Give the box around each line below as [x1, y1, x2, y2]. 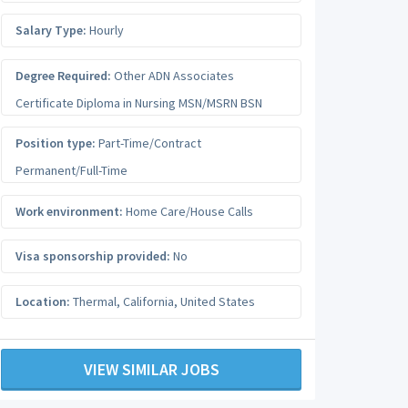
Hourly [87, 22, 124, 38]
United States [180, 292, 255, 310]
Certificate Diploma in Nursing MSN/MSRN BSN [15, 94, 262, 111]
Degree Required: [15, 66, 111, 84]
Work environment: [15, 202, 123, 219]
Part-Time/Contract [96, 135, 201, 151]
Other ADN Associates [111, 66, 234, 84]
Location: [15, 292, 70, 310]
